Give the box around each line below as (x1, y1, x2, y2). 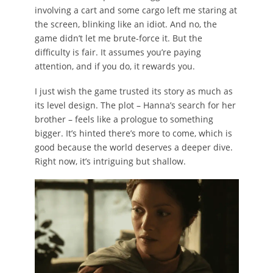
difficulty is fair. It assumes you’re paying (34, 46, 201, 58)
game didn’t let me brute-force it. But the (34, 32, 202, 44)
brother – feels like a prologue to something (34, 113, 213, 126)
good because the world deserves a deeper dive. (34, 141, 233, 154)
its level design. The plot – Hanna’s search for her (34, 99, 236, 112)
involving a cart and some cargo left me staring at (34, 4, 237, 16)
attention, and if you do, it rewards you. (34, 60, 195, 73)
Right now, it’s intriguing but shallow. (34, 155, 186, 168)
